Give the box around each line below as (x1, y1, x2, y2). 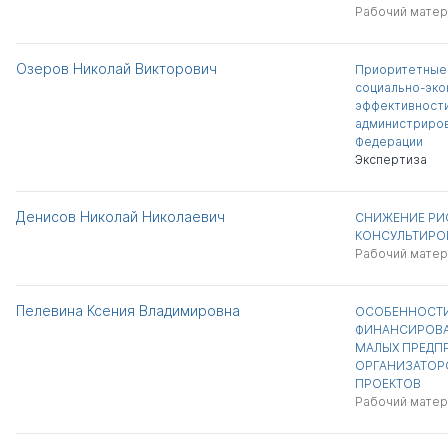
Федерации (354, 134, 423, 149)
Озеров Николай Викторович (16, 60, 217, 77)
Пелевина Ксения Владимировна (16, 302, 240, 319)
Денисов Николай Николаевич (16, 208, 225, 225)
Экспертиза (354, 152, 427, 167)
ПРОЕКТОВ (354, 376, 421, 391)
